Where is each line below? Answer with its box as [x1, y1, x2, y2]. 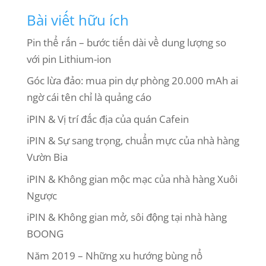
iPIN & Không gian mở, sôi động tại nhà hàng [26, 210, 227, 224]
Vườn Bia [26, 150, 68, 164]
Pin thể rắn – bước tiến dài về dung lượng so [26, 35, 226, 49]
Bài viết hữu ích [26, 9, 129, 30]
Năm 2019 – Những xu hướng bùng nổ [26, 248, 202, 262]
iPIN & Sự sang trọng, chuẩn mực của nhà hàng [26, 134, 239, 148]
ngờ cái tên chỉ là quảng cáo [26, 90, 151, 104]
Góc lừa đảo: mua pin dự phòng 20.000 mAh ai [26, 74, 238, 88]
